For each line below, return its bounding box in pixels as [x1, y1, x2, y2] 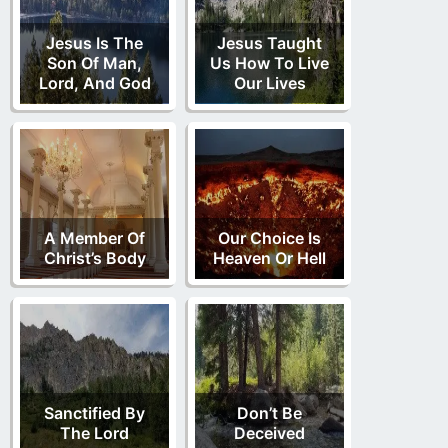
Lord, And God [38, 72, 151, 93]
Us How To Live [210, 52, 329, 73]
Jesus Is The [46, 32, 143, 53]
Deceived [234, 422, 305, 443]
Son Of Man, [47, 52, 142, 73]
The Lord [60, 422, 129, 443]
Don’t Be [237, 402, 302, 423]
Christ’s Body [43, 247, 146, 268]
